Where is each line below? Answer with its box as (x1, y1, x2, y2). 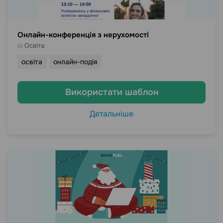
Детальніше (90, 109, 133, 119)
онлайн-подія (53, 57, 98, 66)
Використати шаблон (65, 87, 158, 98)
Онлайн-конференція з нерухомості (17, 30, 149, 40)
